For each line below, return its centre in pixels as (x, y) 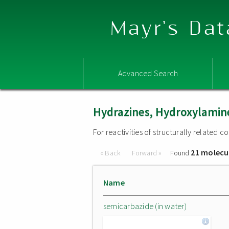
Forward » (147, 153)
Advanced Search (148, 73)
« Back (111, 153)
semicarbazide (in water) (145, 206)
